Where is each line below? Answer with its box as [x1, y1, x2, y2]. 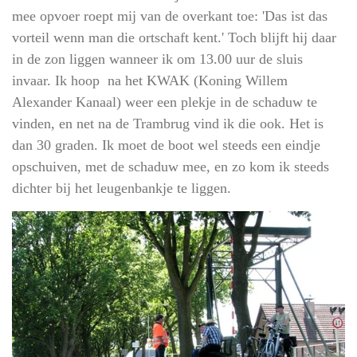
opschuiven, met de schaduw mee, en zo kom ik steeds [12, 159, 329, 175]
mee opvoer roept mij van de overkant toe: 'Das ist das [12, 8, 328, 25]
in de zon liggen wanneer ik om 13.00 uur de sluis [12, 51, 303, 68]
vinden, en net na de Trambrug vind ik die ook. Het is [12, 116, 324, 132]
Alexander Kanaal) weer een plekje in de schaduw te [12, 94, 317, 111]
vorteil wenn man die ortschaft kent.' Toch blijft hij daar [12, 29, 336, 46]
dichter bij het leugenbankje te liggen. [12, 180, 231, 197]
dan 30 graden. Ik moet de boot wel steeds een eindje [12, 137, 320, 154]
